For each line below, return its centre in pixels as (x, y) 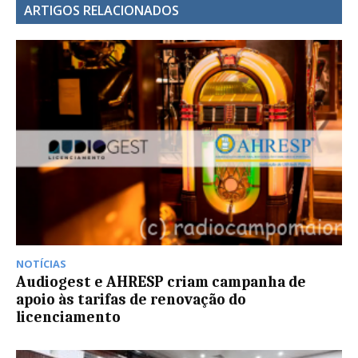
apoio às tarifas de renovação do (131, 299)
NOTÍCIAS (41, 263)
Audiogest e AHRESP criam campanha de (161, 282)
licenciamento (68, 317)
